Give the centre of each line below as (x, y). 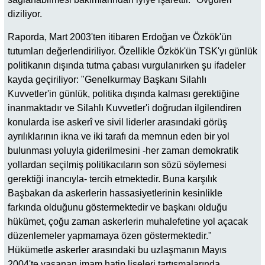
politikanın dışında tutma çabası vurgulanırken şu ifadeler (127, 65)
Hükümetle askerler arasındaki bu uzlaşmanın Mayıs (117, 250)
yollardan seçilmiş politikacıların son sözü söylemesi (117, 164)
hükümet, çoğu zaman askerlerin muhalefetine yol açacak (128, 221)
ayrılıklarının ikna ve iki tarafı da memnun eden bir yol (119, 136)
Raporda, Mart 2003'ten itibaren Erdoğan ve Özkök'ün (120, 37)
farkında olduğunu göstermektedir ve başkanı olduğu (117, 207)
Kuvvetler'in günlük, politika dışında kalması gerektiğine (124, 93)
